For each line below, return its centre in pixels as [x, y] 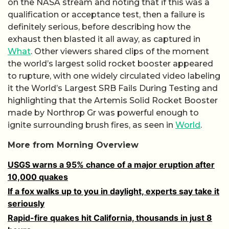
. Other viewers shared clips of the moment [120, 52]
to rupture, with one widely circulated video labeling [114, 76]
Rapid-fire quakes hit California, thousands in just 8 [110, 218]
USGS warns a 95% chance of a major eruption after [111, 165]
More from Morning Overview [73, 145]
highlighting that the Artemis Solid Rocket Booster [113, 101]
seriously [26, 204]
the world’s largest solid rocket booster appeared [110, 64]
